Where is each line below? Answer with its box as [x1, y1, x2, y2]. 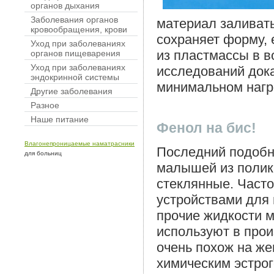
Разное [31, 100, 59, 110]
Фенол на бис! [157, 120, 256, 136]
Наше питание [31, 114, 89, 124]
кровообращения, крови [31, 24, 127, 34]
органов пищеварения [31, 48, 120, 58]
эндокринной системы [31, 72, 119, 82]
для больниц [24, 150, 62, 157]
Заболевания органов [31, 15, 118, 24]
